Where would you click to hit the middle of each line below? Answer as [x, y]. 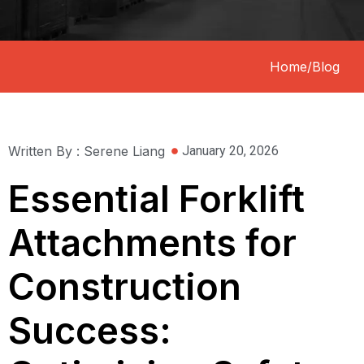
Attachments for [152, 243]
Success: [90, 330]
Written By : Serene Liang [87, 151]
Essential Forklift [156, 199]
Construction [125, 286]
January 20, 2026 [230, 151]
